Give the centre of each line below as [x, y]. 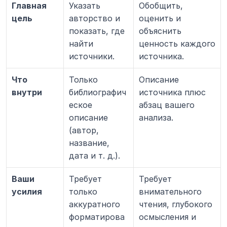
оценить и [160, 18]
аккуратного [94, 204]
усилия [27, 191]
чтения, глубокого [176, 204]
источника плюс [172, 92]
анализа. [156, 117]
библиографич [98, 92]
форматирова [97, 217]
